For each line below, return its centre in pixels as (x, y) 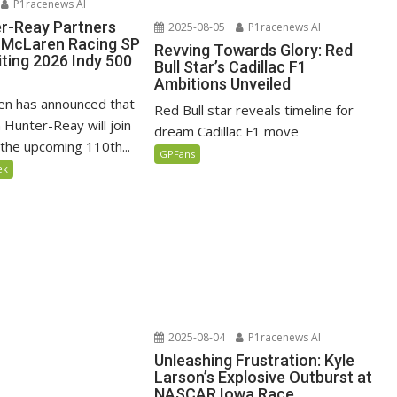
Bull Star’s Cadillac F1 (231, 67)
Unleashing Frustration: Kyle (255, 360)
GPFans (178, 154)
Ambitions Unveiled (223, 84)
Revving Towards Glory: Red (254, 51)
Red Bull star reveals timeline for (254, 110)
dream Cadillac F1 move (227, 132)
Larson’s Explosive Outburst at (264, 377)
